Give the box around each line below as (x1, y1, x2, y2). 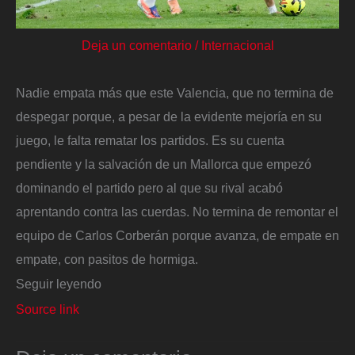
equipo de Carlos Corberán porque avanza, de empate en (16, 227, 339, 242)
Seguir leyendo (16, 277, 101, 292)
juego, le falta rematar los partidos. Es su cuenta (16, 132, 284, 147)
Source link (16, 302, 79, 317)
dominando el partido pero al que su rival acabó (16, 180, 283, 195)
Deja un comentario (81, 37, 192, 52)
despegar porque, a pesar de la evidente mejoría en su (16, 109, 322, 124)
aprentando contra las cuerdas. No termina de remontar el (16, 204, 338, 219)
